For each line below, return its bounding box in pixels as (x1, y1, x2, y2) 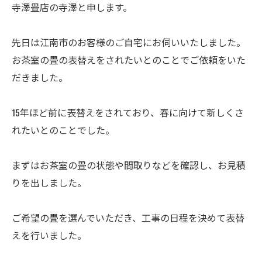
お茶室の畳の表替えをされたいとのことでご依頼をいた (12, 52, 246, 67)
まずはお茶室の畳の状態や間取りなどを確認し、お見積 (12, 157, 246, 172)
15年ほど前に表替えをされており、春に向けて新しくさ (12, 105, 244, 119)
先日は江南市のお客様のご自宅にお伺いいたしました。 (12, 35, 246, 49)
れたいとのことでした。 (12, 122, 115, 137)
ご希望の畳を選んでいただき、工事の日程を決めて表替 (12, 210, 244, 225)
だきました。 (12, 70, 68, 84)
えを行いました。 (12, 227, 87, 242)
